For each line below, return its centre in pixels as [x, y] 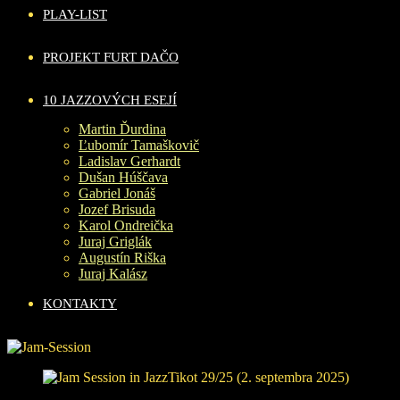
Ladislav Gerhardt [129, 161]
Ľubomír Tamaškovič [139, 145]
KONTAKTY [80, 303]
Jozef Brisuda [117, 209]
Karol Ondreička [126, 225]
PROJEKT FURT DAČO [111, 57]
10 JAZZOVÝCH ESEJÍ [110, 100]
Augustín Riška [122, 257]
